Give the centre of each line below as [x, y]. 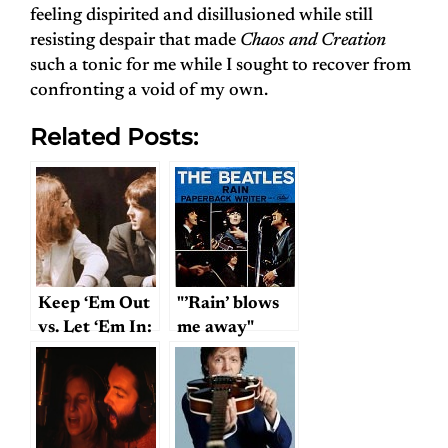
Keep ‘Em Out [94, 304]
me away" [215, 328]
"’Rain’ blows [228, 304]
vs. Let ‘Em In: [95, 328]
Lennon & [77, 376]
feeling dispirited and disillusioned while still [201, 16]
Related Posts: [114, 137]
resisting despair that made [135, 41]
